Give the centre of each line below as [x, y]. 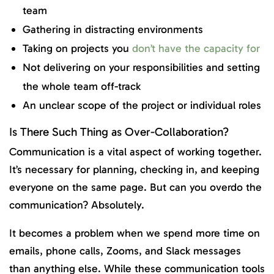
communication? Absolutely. [78, 205]
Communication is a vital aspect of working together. [135, 151]
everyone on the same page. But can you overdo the [135, 187]
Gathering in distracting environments [113, 30]
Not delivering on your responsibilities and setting [141, 68]
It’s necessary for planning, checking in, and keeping [134, 169]
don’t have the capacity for [196, 49]
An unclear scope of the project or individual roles [142, 106]
